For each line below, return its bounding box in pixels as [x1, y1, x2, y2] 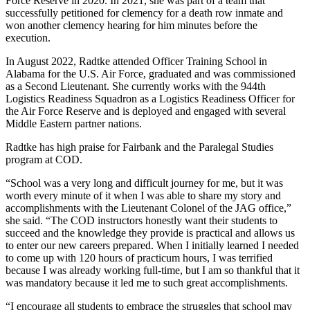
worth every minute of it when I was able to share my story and [6, 189, 281, 201]
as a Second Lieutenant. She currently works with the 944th [6, 80, 266, 92]
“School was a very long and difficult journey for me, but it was [6, 176, 283, 189]
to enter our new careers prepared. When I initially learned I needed [6, 239, 299, 251]
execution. [6, 31, 51, 44]
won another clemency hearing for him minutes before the [6, 19, 257, 31]
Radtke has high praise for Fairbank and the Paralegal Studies [6, 140, 273, 153]
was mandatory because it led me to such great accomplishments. [6, 276, 288, 289]
